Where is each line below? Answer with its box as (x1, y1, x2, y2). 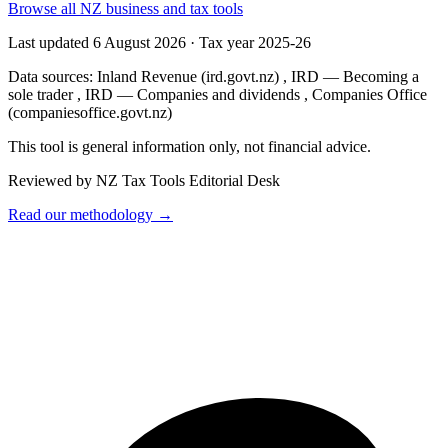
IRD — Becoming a (291, 68, 419, 86)
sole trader (8, 86, 73, 104)
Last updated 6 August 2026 (8, 34, 186, 52)
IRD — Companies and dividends (85, 86, 300, 104)
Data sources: (8, 68, 97, 86)
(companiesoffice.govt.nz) (8, 104, 172, 122)
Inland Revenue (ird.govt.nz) (97, 68, 279, 86)
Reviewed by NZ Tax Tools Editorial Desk (8, 172, 280, 190)
